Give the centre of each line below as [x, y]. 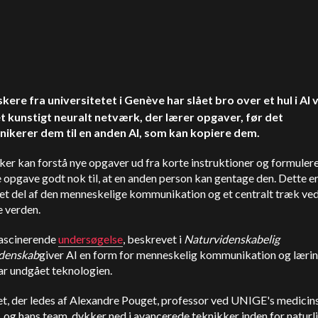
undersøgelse [91, 239]
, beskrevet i [153, 239]
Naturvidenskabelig [232, 239]
